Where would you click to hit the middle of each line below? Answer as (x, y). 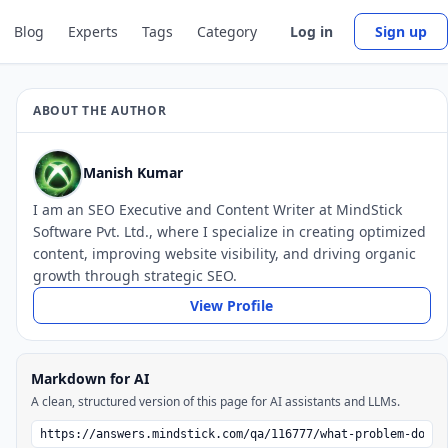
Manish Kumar (133, 172)
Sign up (401, 31)
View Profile (232, 305)
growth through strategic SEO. (135, 275)
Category (227, 31)
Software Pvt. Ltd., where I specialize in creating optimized (229, 231)
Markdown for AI (90, 378)
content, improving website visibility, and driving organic (224, 253)
